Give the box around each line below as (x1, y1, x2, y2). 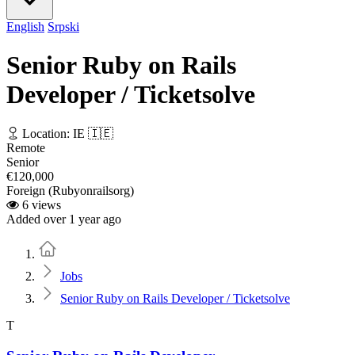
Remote (6, 140, 45, 155)
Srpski (48, 20, 79, 33)
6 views (19, 197, 61, 212)
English (6, 20, 44, 33)
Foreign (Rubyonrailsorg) (6, 183, 134, 197)
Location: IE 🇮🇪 (19, 126, 113, 140)
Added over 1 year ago (6, 212, 121, 226)
